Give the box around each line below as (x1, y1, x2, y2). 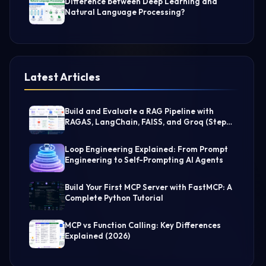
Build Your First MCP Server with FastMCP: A (65, 182, 232, 192)
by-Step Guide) (65, 128, 123, 137)
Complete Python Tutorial (65, 193, 163, 202)
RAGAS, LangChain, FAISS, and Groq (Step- (65, 117, 230, 126)
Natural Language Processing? (65, 7, 185, 17)
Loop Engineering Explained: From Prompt (65, 144, 228, 154)
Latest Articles (24, 70, 100, 84)
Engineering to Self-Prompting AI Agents (65, 155, 223, 164)
